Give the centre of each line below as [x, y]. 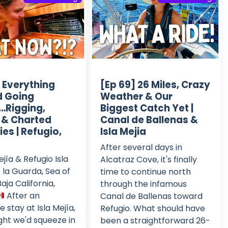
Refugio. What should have [152, 208]
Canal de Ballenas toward [151, 196]
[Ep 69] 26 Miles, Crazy [155, 84]
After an [22, 195]
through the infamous [143, 184]
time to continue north [145, 172]
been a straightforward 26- [155, 220]
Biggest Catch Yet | [147, 108]
